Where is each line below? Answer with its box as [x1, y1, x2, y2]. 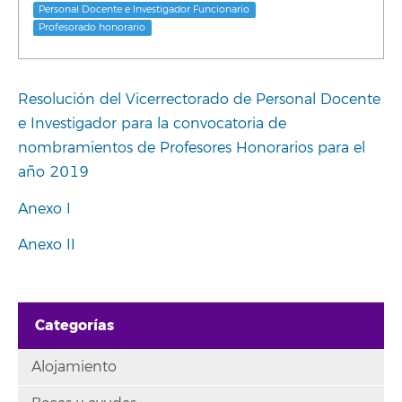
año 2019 [18, 163, 89, 181]
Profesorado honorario [39, 22, 146, 33]
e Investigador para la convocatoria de [18, 115, 286, 133]
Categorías [35, 316, 114, 335]
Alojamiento [31, 358, 117, 376]
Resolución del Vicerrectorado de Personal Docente [18, 91, 380, 109]
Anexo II [18, 236, 75, 254]
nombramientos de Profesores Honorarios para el [18, 139, 365, 157]
